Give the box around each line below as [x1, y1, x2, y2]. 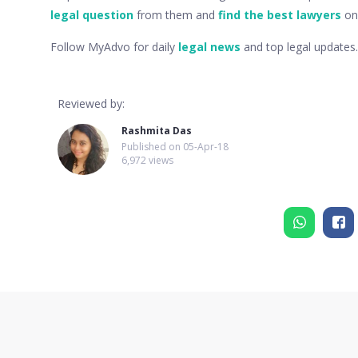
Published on [121, 139, 183, 153]
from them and [133, 6, 218, 22]
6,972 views [121, 153, 173, 167]
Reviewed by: [58, 95, 125, 111]
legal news [177, 38, 241, 54]
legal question [50, 6, 133, 22]
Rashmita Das [121, 123, 192, 137]
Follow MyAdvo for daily [50, 38, 178, 54]
